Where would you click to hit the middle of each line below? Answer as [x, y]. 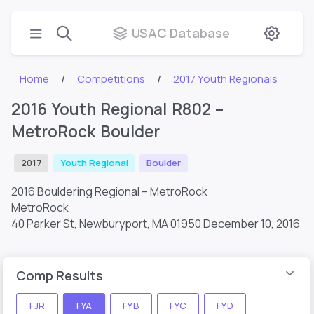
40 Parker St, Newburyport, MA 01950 [106, 223]
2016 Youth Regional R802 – [118, 109]
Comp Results [60, 275]
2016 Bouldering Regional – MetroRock [109, 191]
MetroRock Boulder [86, 131]
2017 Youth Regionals [226, 79]
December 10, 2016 [252, 223]
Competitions [111, 79]
